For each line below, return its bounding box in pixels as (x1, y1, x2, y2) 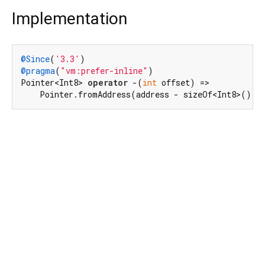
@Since (21, 53, 50, 65)
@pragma (21, 65, 55, 77)
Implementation (12, 9, 127, 29)
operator (88, 77, 128, 89)
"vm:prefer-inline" (60, 65, 148, 77)
